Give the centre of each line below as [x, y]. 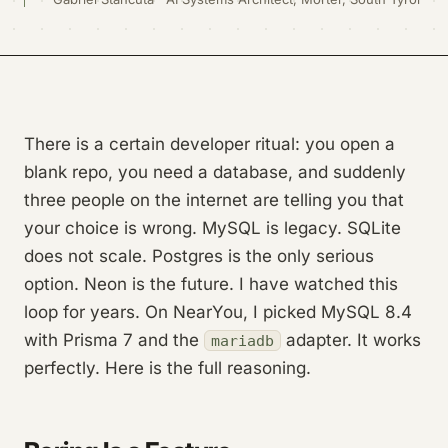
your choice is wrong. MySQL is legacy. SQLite [212, 228]
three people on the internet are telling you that [214, 200]
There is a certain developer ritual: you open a [209, 144]
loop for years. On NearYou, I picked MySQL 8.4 [218, 312]
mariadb [242, 340]
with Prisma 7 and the [114, 340]
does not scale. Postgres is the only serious [199, 256]
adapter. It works [351, 340]
